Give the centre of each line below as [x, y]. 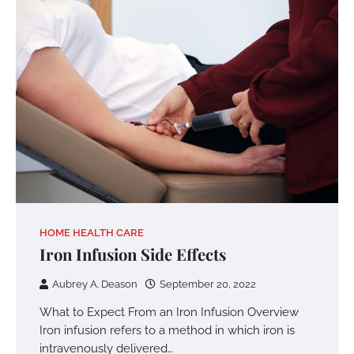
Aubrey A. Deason [95, 284]
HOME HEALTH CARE [92, 233]
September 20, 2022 [208, 284]
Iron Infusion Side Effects [133, 254]
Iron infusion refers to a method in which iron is [167, 330]
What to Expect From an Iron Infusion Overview [169, 312]
